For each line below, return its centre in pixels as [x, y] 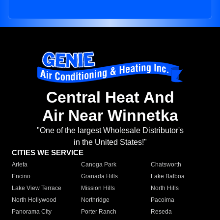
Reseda [161, 212]
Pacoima [162, 200]
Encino [21, 177]
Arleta [20, 165]
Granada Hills [100, 177]
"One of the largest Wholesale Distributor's [110, 131]
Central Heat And [110, 97]
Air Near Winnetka [110, 116]
